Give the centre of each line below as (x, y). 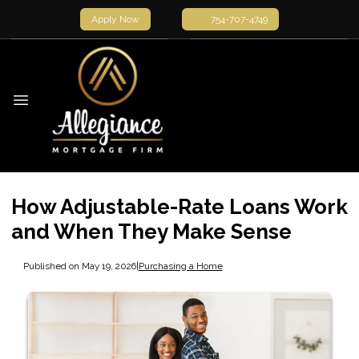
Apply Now (115, 19)
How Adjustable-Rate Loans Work (179, 207)
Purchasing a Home (180, 266)
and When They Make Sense (151, 232)
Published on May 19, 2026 (79, 266)
